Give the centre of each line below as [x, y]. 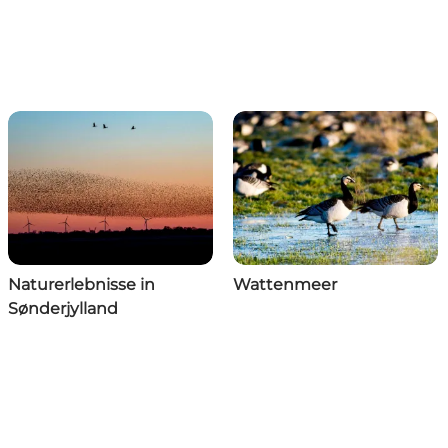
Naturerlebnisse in [81, 285]
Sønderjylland [63, 309]
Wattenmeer [285, 285]
